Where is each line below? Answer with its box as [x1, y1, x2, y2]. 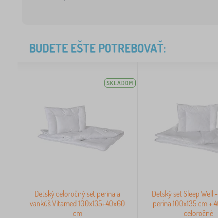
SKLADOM [107, 79, 134, 87]
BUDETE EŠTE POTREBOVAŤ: [29, 40, 166, 56]
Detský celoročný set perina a [35, 189, 121, 199]
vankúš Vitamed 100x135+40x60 [30, 199, 126, 209]
